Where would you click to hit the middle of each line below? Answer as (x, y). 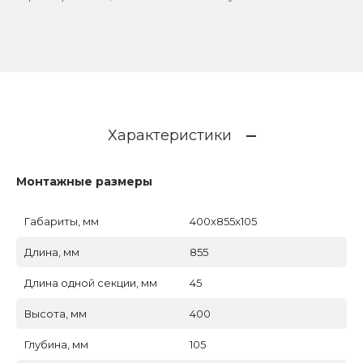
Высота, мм (56, 313)
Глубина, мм (56, 344)
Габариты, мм (62, 221)
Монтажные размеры (84, 181)
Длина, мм (52, 252)
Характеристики (169, 136)
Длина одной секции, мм (91, 282)
